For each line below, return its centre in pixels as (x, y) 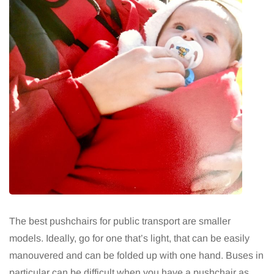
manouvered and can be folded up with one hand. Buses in (136, 256)
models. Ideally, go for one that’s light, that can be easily (129, 239)
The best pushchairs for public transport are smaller (120, 221)
